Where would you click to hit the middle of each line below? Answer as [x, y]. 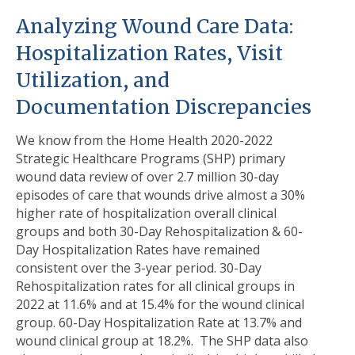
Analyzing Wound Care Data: [155, 26]
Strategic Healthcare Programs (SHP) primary [151, 159]
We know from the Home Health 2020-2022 [144, 141]
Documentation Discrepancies [164, 107]
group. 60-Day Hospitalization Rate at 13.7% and [159, 323]
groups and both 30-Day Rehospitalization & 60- [159, 232]
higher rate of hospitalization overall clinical [146, 214]
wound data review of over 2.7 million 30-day [147, 177]
